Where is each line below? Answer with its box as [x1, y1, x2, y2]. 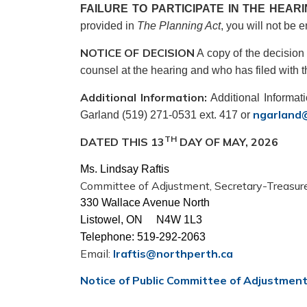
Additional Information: [80, 90, 208, 104]
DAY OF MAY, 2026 [177, 135, 278, 149]
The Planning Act [137, 20, 221, 32]
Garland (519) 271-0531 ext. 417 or [80, 109, 253, 121]
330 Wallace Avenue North [80, 197, 210, 208]
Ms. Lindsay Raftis [80, 163, 169, 175]
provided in [80, 20, 137, 32]
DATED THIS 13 [80, 135, 164, 149]
